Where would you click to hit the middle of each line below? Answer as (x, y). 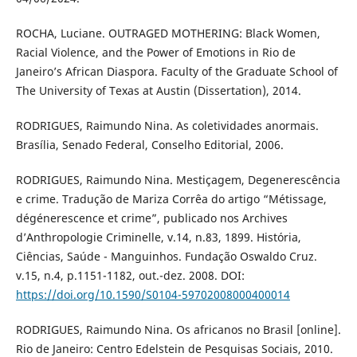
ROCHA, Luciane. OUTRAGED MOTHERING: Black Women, (168, 33)
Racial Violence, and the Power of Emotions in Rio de (155, 52)
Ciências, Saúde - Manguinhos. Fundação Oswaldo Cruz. (166, 256)
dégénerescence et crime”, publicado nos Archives (151, 218)
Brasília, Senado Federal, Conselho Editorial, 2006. (149, 144)
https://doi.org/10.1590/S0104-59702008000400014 (153, 294)
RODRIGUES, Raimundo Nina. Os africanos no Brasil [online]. (178, 330)
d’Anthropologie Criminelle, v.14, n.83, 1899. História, (158, 237)
